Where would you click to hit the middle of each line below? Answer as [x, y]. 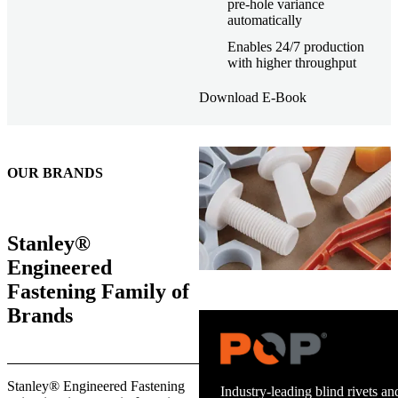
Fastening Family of [98, 292]
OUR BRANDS [55, 173]
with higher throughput [292, 62]
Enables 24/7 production [296, 46]
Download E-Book [253, 98]
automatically [265, 20]
